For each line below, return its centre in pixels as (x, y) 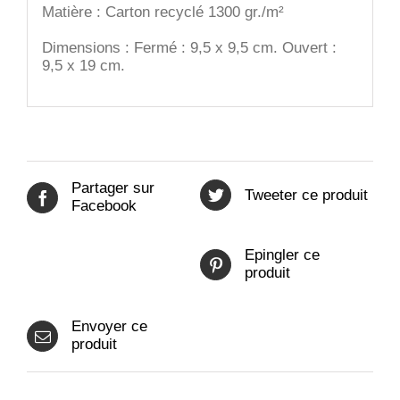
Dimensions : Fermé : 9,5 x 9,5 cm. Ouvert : (189, 47)
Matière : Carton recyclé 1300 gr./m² (162, 12)
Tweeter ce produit (306, 195)
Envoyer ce (109, 327)
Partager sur (113, 188)
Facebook (104, 206)
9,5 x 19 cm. (83, 65)
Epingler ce (282, 255)
